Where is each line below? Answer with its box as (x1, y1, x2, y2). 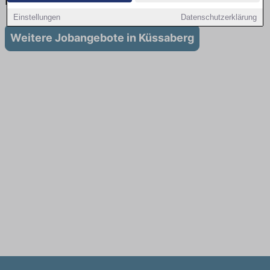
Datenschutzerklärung (180, 13, 257, 22)
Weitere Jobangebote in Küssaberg (10, 31, 194, 45)
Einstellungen (13, 13, 61, 22)
